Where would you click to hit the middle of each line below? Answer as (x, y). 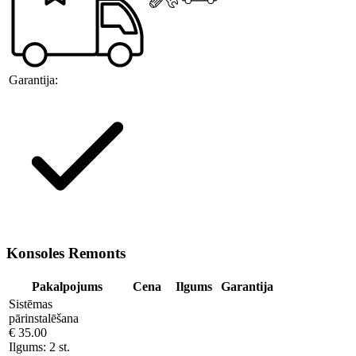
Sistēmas (31, 304)
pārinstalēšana (44, 319)
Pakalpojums (67, 287)
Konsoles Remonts (66, 253)
